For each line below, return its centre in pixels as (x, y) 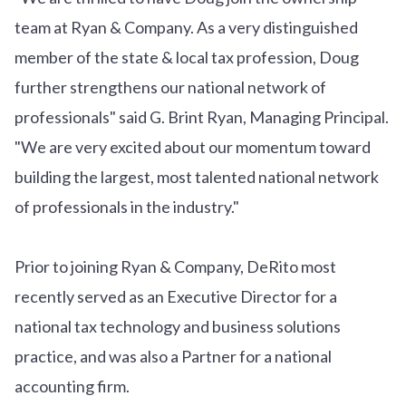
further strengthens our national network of (170, 87)
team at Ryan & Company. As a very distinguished (186, 27)
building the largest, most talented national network (197, 176)
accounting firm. (72, 386)
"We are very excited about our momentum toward (193, 146)
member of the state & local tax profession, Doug (187, 57)
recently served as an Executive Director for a (176, 296)
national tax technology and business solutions (178, 326)
